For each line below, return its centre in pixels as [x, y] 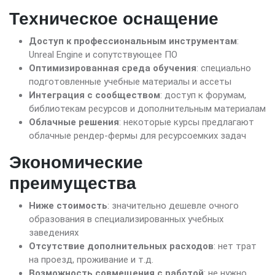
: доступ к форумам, [203, 95]
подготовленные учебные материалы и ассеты [130, 82]
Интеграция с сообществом [95, 95]
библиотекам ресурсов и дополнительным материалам [147, 109]
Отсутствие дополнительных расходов [121, 246]
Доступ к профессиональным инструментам [133, 41]
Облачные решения [74, 122]
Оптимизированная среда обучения [113, 68]
